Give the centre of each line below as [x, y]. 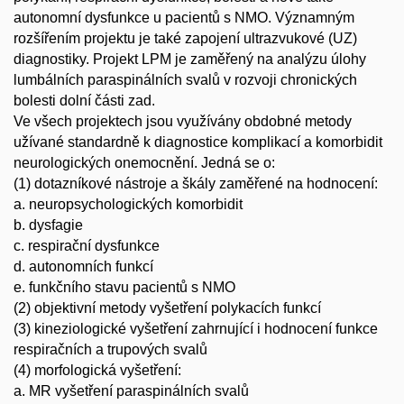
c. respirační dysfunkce [87, 246]
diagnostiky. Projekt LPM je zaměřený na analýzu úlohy [190, 59]
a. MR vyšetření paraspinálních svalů [131, 391]
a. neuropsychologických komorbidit [128, 204]
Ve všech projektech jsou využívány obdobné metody [183, 121]
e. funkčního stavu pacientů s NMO [124, 287]
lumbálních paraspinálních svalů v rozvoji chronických [185, 80]
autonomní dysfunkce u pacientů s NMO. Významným [184, 18]
